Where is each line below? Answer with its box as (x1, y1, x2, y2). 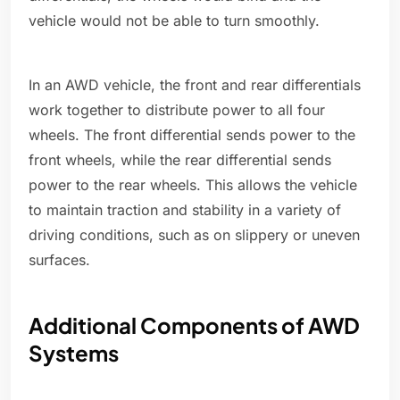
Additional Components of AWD (29, 312, 360, 339)
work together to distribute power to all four (29, 101, 325, 120)
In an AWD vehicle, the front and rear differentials (29, 76, 361, 95)
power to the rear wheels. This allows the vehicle (29, 176, 357, 195)
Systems (29, 339, 119, 367)
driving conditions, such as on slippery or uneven (29, 226, 360, 245)
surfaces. (29, 251, 90, 270)
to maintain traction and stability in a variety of (29, 201, 341, 220)
